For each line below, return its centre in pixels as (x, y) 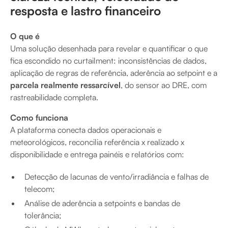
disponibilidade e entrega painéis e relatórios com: (97, 154)
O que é (25, 36)
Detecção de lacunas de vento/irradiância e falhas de (117, 176)
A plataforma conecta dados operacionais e (86, 130)
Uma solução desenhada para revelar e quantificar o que (109, 48)
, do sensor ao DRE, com (164, 85)
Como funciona (39, 117)
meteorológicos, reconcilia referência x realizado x (97, 142)
